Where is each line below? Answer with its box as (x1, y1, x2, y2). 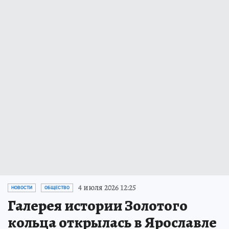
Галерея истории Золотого (8, 195, 188, 216)
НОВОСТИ (11, 185, 32, 191)
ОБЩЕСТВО (44, 185, 70, 191)
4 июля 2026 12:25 (78, 182, 136, 194)
